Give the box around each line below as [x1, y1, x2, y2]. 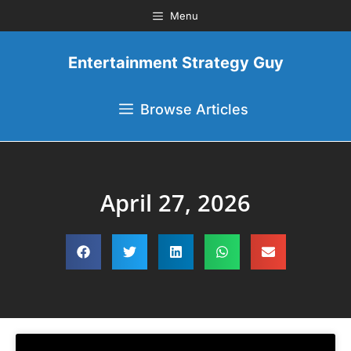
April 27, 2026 [100, 187, 251, 219]
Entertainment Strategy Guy [67, 53, 284, 72]
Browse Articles [140, 101, 248, 118]
